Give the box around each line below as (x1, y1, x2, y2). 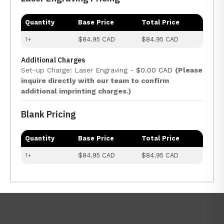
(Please (175, 66, 202, 74)
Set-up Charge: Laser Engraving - (21, 66, 136, 74)
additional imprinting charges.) (21, 87, 131, 95)
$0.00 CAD (136, 66, 172, 74)
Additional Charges (21, 55, 85, 64)
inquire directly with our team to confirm (21, 76, 169, 84)
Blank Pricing (21, 108, 76, 120)
